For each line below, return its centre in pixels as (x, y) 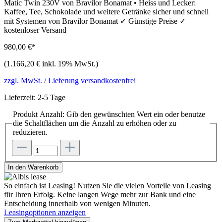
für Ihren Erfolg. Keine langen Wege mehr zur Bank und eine (100, 194)
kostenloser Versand (35, 30)
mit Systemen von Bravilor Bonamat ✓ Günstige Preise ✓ (95, 21)
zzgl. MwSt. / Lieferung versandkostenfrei (70, 81)
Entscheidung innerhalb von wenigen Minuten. (77, 203)
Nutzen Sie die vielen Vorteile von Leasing (144, 185)
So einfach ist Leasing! (41, 185)
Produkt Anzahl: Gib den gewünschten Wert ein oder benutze (109, 114)
